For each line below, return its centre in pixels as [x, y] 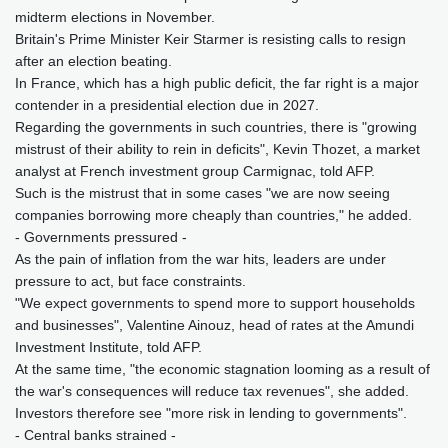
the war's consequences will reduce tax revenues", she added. [212, 391]
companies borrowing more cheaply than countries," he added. [213, 215]
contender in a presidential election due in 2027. [167, 105]
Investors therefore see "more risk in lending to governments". [211, 413]
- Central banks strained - [95, 435]
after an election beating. [93, 61]
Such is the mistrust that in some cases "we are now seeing [202, 193]
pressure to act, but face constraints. [130, 281]
